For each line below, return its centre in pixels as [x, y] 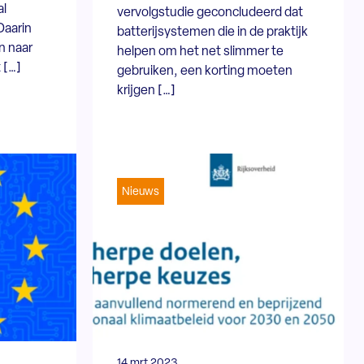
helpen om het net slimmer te [201, 52]
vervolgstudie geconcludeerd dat [210, 13]
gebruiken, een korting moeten [205, 71]
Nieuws [141, 192]
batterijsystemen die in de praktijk [213, 32]
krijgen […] [147, 91]
